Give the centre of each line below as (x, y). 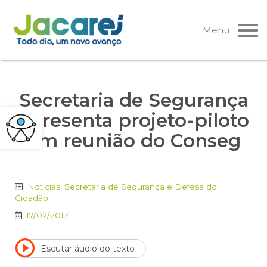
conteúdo (40, 52)
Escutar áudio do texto (88, 248)
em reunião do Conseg (133, 141)
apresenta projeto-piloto (133, 121)
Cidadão (32, 198)
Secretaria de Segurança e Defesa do (141, 187)
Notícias (44, 187)
